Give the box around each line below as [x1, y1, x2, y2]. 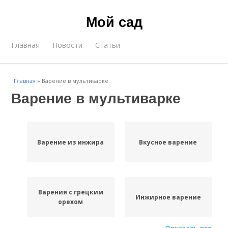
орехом [58, 197, 83, 206]
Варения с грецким [38, 188, 103, 196]
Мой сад [85, 12, 142, 31]
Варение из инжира [37, 137, 104, 147]
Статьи [95, 40, 121, 50]
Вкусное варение [139, 137, 197, 147]
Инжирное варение [135, 192, 201, 202]
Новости [52, 40, 83, 50]
